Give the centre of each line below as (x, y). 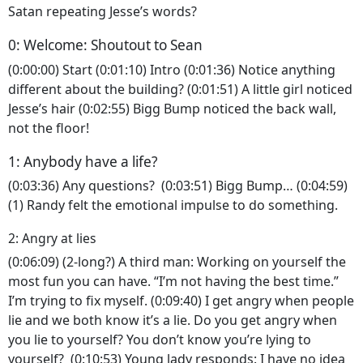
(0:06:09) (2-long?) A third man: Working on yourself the (177, 261)
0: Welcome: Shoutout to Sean (105, 45)
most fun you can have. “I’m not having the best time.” (173, 281)
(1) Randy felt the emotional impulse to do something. (175, 205)
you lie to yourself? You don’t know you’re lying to (160, 339)
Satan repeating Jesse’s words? (104, 12)
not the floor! (50, 128)
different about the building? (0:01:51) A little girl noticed (180, 89)
